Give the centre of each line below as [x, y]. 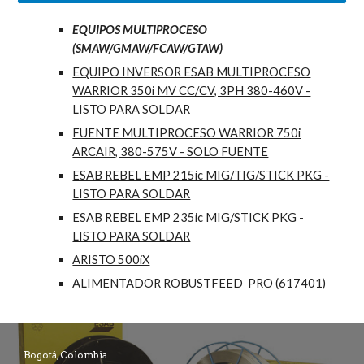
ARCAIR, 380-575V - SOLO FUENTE [171, 152]
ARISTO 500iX [111, 260]
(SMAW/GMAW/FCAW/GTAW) [148, 49]
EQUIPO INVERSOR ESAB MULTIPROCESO [192, 72]
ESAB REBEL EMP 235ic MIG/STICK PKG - [188, 218]
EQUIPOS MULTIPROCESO [140, 30]
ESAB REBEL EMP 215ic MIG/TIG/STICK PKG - [201, 175]
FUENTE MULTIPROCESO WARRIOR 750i [187, 133]
